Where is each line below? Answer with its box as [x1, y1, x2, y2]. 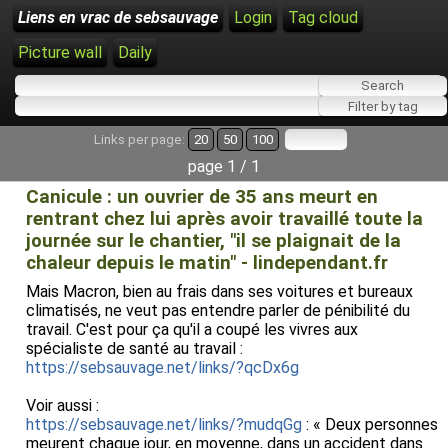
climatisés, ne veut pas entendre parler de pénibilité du [26, 301, 410, 320]
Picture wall [18, 43, 102, 62]
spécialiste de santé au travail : [26, 339, 243, 358]
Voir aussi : [26, 396, 99, 415]
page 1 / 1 [188, 157, 260, 176]
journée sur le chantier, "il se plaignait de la [26, 230, 401, 252]
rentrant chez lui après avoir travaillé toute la [26, 208, 423, 230]
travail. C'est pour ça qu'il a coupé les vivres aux [26, 320, 358, 339]
